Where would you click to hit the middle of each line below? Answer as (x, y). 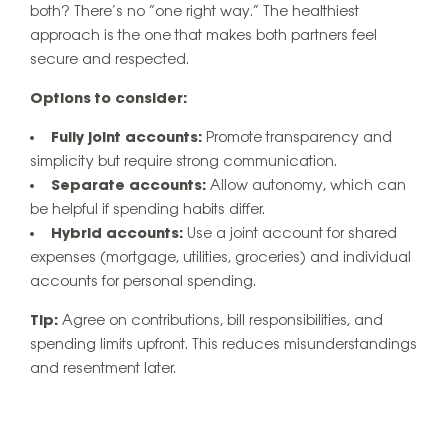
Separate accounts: (128, 186)
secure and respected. (109, 60)
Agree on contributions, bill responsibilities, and (220, 321)
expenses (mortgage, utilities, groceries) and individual (220, 258)
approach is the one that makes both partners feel (203, 36)
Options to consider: (108, 99)
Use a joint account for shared (290, 234)
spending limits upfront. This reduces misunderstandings (223, 345)
